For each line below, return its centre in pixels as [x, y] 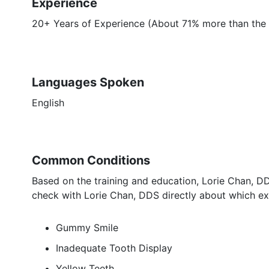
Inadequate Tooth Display [114, 248]
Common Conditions [91, 160]
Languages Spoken [88, 82]
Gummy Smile [87, 228]
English [48, 103]
